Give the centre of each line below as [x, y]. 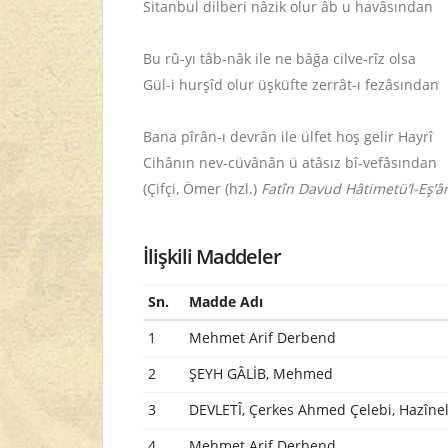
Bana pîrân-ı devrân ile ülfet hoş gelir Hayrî [288, 136]
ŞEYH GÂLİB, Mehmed [260, 373]
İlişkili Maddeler [212, 256]
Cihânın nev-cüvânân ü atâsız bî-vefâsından [290, 162]
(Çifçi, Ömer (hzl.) [202, 188]
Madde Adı [225, 301]
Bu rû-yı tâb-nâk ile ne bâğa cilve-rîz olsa [279, 58]
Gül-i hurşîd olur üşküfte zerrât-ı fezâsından [291, 84]
